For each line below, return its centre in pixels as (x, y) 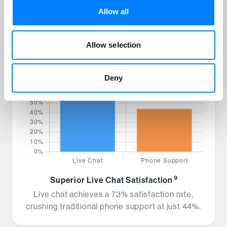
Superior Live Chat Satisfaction (111, 180)
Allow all (113, 11)
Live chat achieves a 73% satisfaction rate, (113, 194)
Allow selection (113, 45)
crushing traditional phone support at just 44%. (113, 206)
